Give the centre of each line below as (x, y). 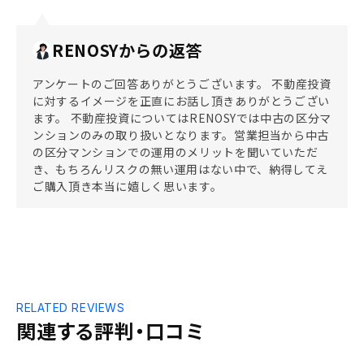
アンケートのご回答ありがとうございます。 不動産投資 (182, 84)
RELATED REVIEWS (71, 308)
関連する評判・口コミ (110, 330)
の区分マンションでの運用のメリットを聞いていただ (175, 152)
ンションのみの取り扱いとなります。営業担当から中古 (181, 135)
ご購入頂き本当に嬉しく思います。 (128, 186)
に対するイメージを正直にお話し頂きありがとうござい (181, 101)
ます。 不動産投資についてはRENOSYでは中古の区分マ (182, 118)
